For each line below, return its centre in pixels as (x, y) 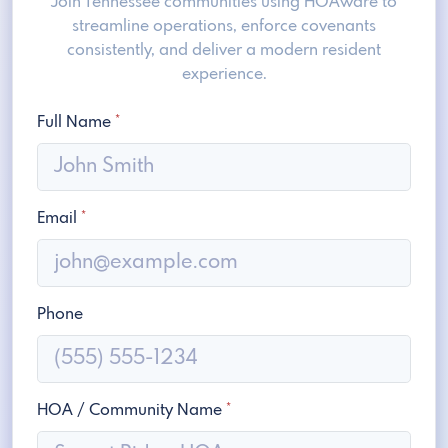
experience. (224, 75)
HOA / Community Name (131, 411)
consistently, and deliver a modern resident (224, 51)
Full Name (76, 123)
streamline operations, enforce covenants (224, 27)
